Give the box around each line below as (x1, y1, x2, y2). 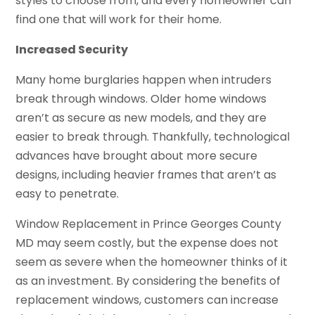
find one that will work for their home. (15, 11, 222, 27)
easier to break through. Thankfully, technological (15, 128, 290, 145)
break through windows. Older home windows (15, 90, 267, 107)
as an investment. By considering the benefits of (15, 272, 281, 289)
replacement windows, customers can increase (15, 291, 279, 308)
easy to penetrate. (15, 185, 120, 202)
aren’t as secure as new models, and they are (15, 109, 267, 126)
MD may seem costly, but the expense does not (15, 234, 279, 251)
